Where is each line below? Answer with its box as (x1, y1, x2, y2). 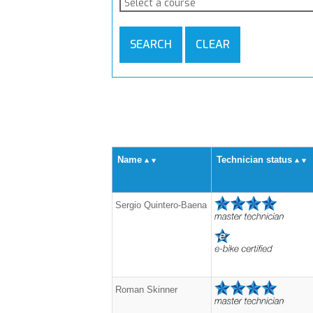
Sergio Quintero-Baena (115, 200, 207, 210)
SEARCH (130, 37, 172, 52)
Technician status (217, 154, 292, 165)
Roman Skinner (115, 284, 177, 295)
